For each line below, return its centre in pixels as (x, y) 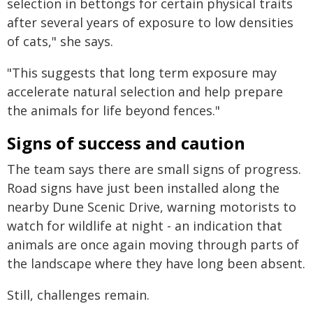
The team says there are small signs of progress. (154, 169)
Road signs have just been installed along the (143, 188)
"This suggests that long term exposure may (142, 73)
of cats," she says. (60, 41)
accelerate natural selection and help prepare (145, 92)
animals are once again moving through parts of (153, 245)
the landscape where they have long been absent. (156, 263)
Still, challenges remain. (78, 295)
